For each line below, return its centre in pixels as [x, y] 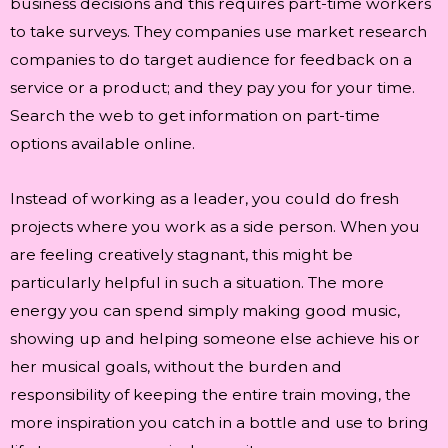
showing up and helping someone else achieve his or [215, 338]
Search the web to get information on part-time [195, 115]
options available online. [102, 143]
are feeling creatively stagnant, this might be [181, 254]
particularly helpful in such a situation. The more [197, 282]
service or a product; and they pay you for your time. [212, 87]
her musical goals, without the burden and [176, 366]
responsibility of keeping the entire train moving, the [210, 394]
